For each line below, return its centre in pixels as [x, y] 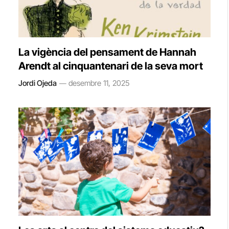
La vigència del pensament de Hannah [107, 52]
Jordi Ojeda [38, 83]
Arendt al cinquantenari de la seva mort [111, 66]
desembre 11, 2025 [99, 83]
